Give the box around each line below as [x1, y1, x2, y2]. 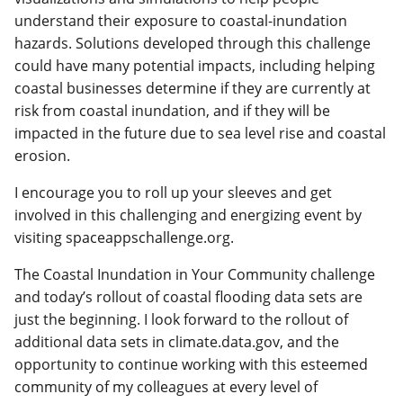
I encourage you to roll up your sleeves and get [14, 182, 332, 202]
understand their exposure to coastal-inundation [14, 10, 347, 31]
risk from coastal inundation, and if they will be [14, 100, 330, 121]
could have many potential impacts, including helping [14, 55, 375, 76]
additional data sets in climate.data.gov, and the [14, 332, 339, 353]
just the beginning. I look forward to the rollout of [14, 309, 348, 330]
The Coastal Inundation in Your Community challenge [14, 264, 375, 285]
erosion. [14, 145, 70, 166]
